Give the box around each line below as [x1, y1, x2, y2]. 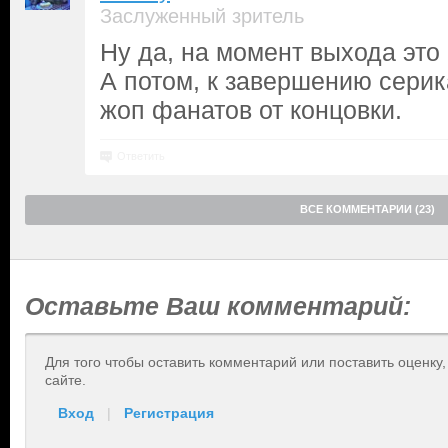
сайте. [45, 372, 86, 388]
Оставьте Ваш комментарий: [25, 292, 411, 320]
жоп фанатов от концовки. [100, 96, 402, 124]
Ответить [117, 150, 165, 162]
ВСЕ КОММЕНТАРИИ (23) [300, 203, 435, 215]
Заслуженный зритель [100, 5, 304, 27]
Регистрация [124, 405, 214, 421]
